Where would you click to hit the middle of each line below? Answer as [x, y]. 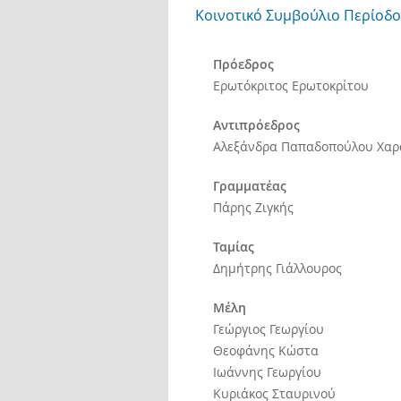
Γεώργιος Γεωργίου [268, 329]
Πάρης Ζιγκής [253, 207]
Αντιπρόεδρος [256, 125]
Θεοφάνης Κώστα [265, 350]
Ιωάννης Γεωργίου [267, 372]
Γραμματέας [249, 186]
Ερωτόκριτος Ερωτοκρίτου [290, 85]
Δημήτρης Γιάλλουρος [277, 268]
